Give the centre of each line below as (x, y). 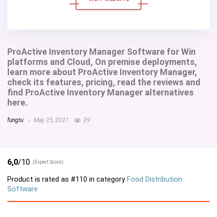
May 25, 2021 (51, 120)
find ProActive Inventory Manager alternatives (101, 92)
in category (107, 179)
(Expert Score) (48, 162)
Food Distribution (155, 179)
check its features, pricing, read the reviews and (104, 82)
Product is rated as (39, 179)
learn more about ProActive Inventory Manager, (102, 72)
